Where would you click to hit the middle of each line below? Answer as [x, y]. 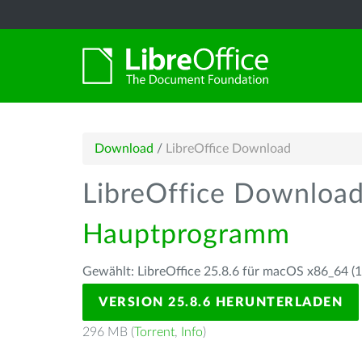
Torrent [154, 332]
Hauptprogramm [186, 235]
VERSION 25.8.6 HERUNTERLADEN [221, 302]
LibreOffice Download [228, 149]
